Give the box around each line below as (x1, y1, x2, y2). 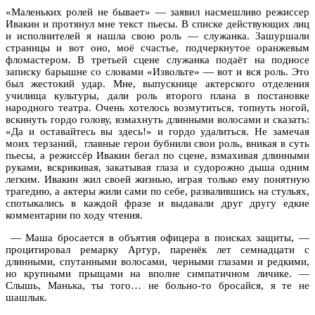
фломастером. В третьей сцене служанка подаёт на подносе (6, 53, 309, 65)
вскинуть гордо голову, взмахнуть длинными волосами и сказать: (6, 113, 309, 125)
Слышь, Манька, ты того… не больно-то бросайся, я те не (6, 279, 309, 291)
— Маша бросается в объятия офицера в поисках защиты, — (10, 231, 310, 243)
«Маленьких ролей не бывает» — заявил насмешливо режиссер (6, 6, 309, 18)
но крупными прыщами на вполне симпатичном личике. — (6, 267, 309, 279)
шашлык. (6, 291, 47, 303)
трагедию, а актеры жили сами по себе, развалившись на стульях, (6, 185, 309, 197)
